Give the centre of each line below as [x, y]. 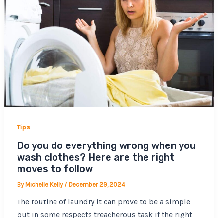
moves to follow [55, 169]
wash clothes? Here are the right [96, 157]
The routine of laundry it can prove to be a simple [103, 202]
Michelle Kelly [45, 185]
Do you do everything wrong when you [106, 146]
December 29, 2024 [97, 185]
